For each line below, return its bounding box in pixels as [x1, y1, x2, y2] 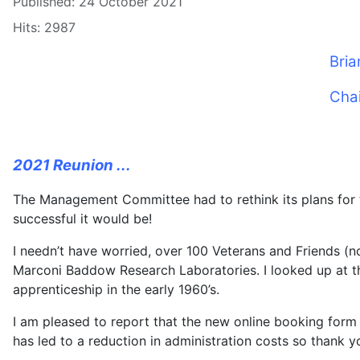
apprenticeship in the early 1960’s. [13, 281, 219, 298]
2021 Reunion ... [13, 156, 131, 175]
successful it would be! [13, 211, 152, 227]
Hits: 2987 [13, 19, 76, 36]
